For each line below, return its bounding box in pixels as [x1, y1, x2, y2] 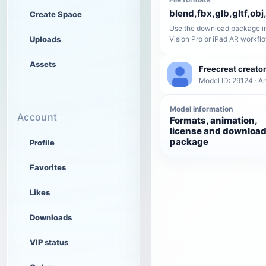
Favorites [30, 163, 66, 172]
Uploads [30, 34, 61, 44]
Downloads [30, 213, 72, 222]
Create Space [30, 9, 82, 19]
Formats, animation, [170, 115, 257, 126]
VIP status [30, 237, 68, 247]
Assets [30, 59, 56, 69]
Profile [30, 138, 55, 147]
